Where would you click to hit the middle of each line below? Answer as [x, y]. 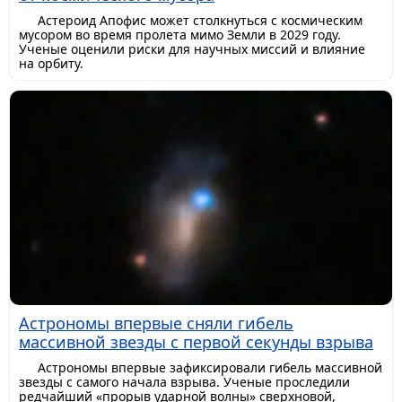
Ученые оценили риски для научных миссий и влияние [192, 48]
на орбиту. [51, 63]
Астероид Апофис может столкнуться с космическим [200, 20]
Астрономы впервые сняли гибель [156, 323]
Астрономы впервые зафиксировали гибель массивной [210, 368]
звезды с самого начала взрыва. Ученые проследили [184, 382]
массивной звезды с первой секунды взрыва [196, 342]
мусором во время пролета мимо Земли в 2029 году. [180, 34]
